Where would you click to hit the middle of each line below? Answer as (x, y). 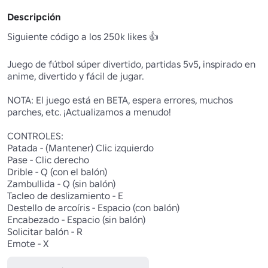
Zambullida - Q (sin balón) (61, 184)
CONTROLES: (35, 136)
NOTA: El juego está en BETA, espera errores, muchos (120, 100)
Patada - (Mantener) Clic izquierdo (82, 148)
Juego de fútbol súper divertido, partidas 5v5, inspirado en (131, 64)
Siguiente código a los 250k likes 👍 (83, 37)
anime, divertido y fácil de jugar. (76, 76)
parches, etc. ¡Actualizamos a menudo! (89, 112)
